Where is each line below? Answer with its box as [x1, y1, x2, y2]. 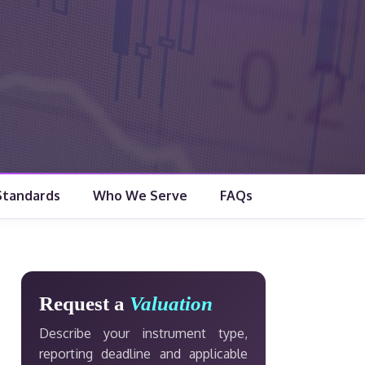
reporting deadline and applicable [39, 345, 248, 362]
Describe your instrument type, [39, 325, 248, 341]
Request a [39, 292, 130, 314]
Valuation [130, 292, 213, 314]
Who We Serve [93, 187, 187, 204]
